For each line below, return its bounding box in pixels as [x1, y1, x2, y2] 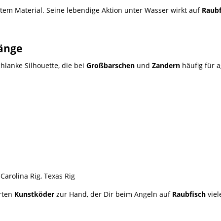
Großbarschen [86, 61, 135, 70]
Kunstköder [14, 189, 54, 199]
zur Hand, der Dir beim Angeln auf [54, 189, 172, 199]
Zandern [152, 61, 180, 70]
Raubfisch [172, 189, 206, 199]
